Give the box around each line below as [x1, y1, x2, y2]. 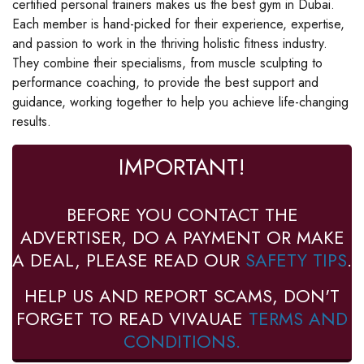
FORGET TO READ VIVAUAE [16, 305, 249, 331]
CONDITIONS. [123, 327, 240, 354]
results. [12, 111, 51, 131]
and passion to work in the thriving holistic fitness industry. [12, 33, 327, 53]
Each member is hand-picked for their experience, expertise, [12, 14, 344, 33]
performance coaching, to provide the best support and [12, 72, 318, 92]
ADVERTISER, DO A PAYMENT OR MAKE [19, 223, 344, 250]
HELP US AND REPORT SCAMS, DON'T [24, 282, 340, 309]
